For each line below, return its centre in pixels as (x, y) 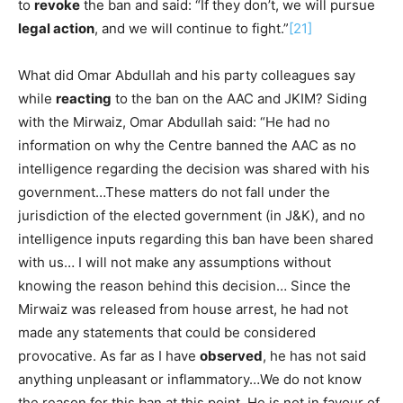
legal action (56, 28)
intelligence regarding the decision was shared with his (194, 168)
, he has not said (314, 355)
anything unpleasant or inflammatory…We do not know (190, 379)
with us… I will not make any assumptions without (175, 262)
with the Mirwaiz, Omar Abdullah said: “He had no (174, 121)
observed (231, 355)
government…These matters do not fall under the (174, 192)
